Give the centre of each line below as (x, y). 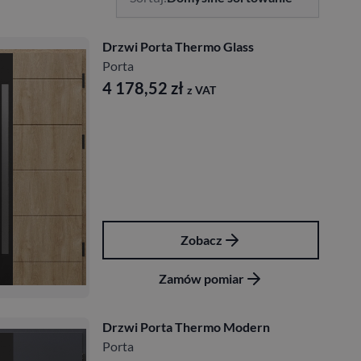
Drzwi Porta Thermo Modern (186, 326)
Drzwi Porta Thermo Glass (178, 46)
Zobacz (201, 239)
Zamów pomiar (201, 278)
